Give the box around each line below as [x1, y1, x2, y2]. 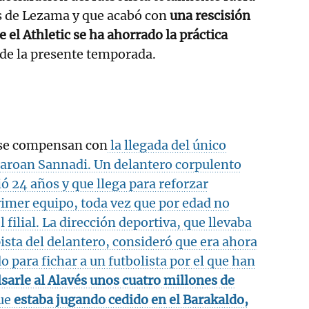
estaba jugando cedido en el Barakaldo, [14, 291, 248, 308]
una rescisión [170, 7, 250, 23]
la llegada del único [108, 137, 226, 153]
